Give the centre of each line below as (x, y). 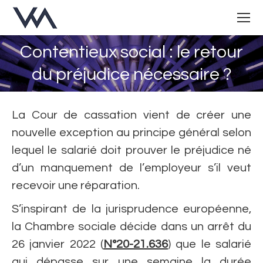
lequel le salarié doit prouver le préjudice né (131, 150)
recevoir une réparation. (76, 186)
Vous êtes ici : (131, 63)
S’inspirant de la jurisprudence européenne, (131, 209)
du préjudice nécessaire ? (131, 74)
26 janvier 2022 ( (58, 244)
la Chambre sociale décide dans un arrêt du (131, 227)
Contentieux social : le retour (131, 52)
